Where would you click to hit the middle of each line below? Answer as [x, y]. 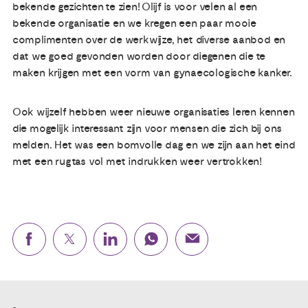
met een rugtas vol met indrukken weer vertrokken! [138, 161]
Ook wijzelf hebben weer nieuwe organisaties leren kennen [153, 112]
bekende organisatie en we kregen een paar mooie [134, 24]
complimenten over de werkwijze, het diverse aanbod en [149, 40]
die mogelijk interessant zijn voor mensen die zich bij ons [147, 128]
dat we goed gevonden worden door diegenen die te [139, 57]
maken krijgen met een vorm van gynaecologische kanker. [153, 73]
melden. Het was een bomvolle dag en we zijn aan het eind [154, 145]
